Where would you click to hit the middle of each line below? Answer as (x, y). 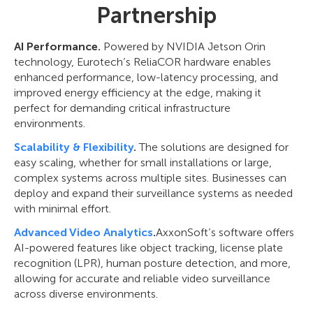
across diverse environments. (86, 294)
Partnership (156, 16)
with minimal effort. (63, 209)
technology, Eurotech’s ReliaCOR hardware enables (143, 62)
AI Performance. (57, 47)
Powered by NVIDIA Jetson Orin (183, 47)
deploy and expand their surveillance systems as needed (153, 194)
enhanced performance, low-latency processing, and (146, 78)
